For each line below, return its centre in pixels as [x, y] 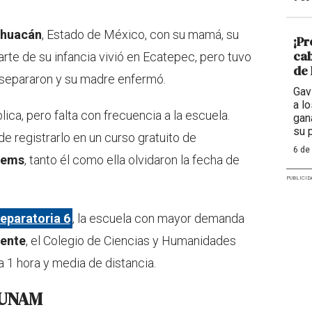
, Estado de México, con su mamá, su [140, 35]
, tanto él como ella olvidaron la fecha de [132, 160]
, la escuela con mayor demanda [159, 219]
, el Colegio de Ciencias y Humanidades [131, 241]
